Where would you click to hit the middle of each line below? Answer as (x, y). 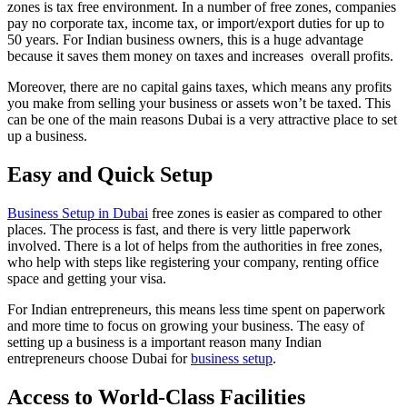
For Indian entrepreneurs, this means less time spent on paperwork (196, 309)
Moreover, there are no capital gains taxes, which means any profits (199, 87)
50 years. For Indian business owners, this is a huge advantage (185, 40)
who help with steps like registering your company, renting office (193, 262)
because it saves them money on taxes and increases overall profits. (200, 56)
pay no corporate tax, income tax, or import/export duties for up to (196, 24)
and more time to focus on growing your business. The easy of (186, 325)
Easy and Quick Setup (110, 175)
